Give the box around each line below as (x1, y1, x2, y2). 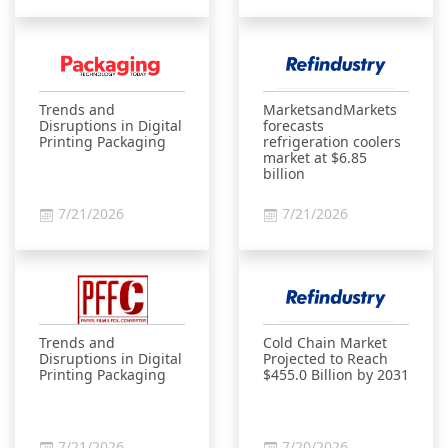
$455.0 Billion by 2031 (263, 365, 409, 384)
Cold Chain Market (263, 333, 387, 352)
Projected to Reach (263, 349, 388, 368)
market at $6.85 (263, 148, 367, 167)
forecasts (263, 116, 324, 135)
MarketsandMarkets (263, 100, 397, 119)
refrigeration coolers (263, 132, 401, 151)
